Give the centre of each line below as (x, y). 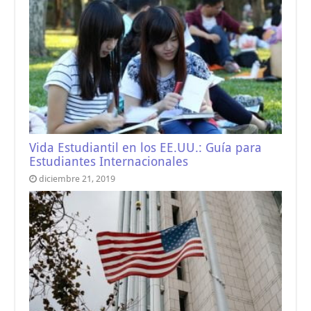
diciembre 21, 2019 (77, 178)
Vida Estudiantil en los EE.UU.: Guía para (146, 148)
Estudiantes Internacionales (109, 161)
